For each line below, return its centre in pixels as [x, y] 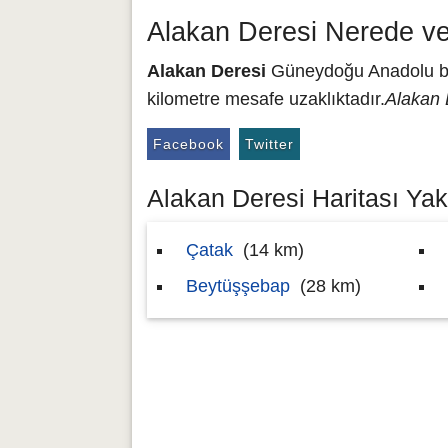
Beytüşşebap [238, 286]
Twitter [269, 144]
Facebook [188, 144]
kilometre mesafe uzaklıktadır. [266, 99]
